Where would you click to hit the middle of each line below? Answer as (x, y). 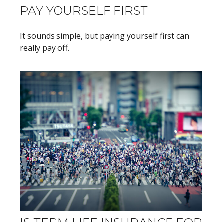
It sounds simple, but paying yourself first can (105, 36)
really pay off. (45, 48)
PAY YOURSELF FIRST (84, 11)
